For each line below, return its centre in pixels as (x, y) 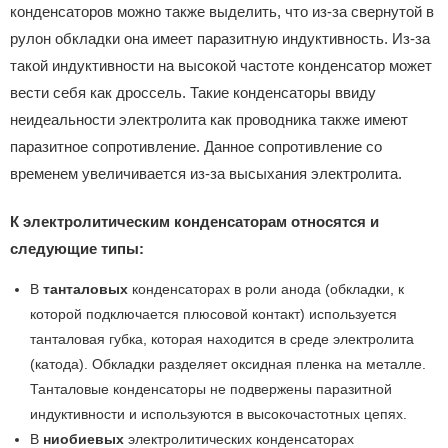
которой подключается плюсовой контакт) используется (213, 314)
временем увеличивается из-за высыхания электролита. (206, 174)
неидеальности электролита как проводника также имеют (209, 120)
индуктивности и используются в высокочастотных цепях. (218, 414)
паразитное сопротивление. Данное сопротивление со (196, 147)
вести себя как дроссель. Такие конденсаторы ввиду (193, 93)
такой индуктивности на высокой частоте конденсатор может (221, 66)
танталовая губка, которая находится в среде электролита (222, 339)
